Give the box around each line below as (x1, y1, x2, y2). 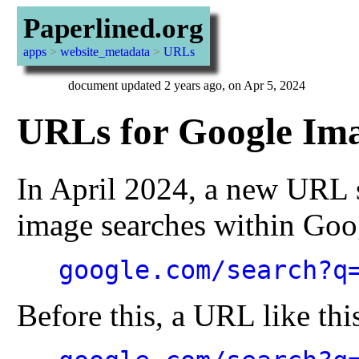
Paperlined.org (22, 13, 204, 44)
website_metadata (59, 45, 150, 58)
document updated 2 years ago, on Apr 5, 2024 (67, 79, 305, 92)
